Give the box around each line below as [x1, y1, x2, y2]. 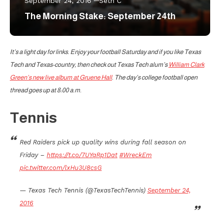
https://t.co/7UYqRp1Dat [47, 151, 117, 159]
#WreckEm [119, 151, 152, 159]
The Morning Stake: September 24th [25, 11, 176, 21]
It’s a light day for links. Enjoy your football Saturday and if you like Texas [10, 48, 201, 55]
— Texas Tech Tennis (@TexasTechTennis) [20, 186, 147, 194]
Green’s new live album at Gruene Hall [10, 73, 112, 81]
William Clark [168, 60, 204, 68]
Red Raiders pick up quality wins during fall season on [20, 138, 186, 146]
